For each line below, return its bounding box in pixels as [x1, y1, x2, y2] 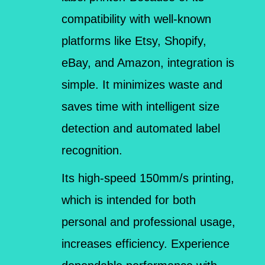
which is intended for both [62, 193, 196, 206]
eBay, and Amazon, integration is [62, 56, 235, 69]
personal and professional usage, [62, 215, 236, 228]
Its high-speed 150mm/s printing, [62, 171, 235, 185]
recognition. [62, 143, 123, 157]
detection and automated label [62, 121, 221, 135]
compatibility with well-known [62, 12, 212, 25]
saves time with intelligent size [62, 99, 220, 113]
